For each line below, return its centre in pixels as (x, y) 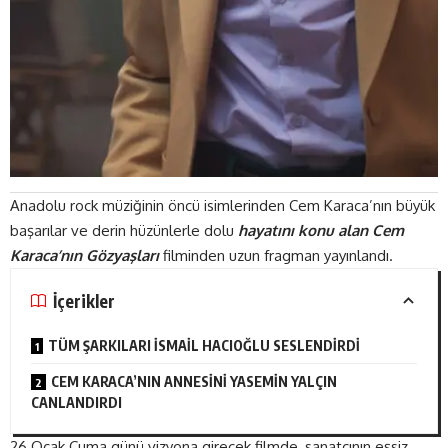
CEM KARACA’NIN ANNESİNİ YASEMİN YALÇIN (194, 381)
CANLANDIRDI (76, 402)
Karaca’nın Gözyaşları (84, 255)
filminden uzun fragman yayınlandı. (276, 255)
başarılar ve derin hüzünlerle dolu (124, 230)
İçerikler (84, 300)
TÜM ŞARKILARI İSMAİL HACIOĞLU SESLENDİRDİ (204, 345)
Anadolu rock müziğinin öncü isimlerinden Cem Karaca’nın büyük (222, 205)
